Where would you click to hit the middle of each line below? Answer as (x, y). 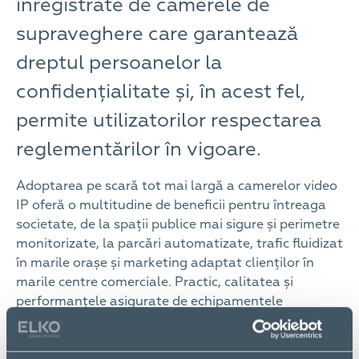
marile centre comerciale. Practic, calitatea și (155, 282)
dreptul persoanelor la (119, 63)
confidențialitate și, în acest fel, (161, 92)
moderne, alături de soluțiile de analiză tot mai (161, 321)
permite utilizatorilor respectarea (169, 121)
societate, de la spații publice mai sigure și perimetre (178, 225)
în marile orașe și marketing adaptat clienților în (165, 263)
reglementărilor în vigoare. (139, 149)
